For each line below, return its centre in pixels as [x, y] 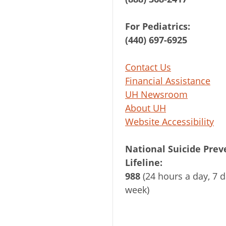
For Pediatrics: [158, 26]
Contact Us [148, 67]
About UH [146, 108]
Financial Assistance [168, 80]
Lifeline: [144, 162]
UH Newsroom [156, 94]
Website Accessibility [169, 121]
